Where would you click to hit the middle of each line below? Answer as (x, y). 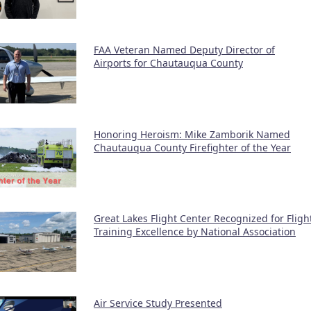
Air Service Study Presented (158, 303)
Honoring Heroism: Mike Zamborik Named (192, 134)
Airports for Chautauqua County (168, 62)
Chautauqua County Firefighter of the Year (192, 147)
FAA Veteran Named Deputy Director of (184, 49)
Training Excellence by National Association (195, 232)
